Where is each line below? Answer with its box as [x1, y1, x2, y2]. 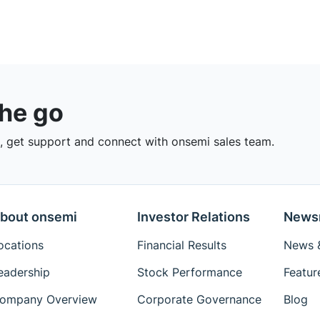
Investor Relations [136, 209, 250, 225]
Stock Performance [136, 265, 242, 280]
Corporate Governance [136, 292, 261, 307]
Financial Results [136, 238, 226, 253]
